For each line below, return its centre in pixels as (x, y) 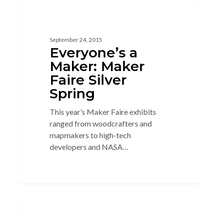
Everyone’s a (93, 52)
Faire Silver (88, 80)
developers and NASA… (89, 146)
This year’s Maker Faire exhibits (103, 111)
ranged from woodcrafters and (100, 123)
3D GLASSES (54, 16)
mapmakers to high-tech (90, 135)
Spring (72, 93)
